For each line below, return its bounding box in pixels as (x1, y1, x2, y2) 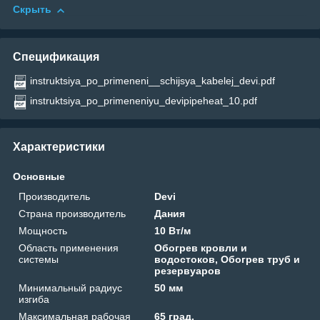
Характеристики (13, 140, 105, 153)
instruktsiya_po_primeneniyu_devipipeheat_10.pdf (30, 94, 257, 106)
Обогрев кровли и (154, 241, 248, 254)
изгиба (19, 293, 49, 305)
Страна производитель (19, 207, 126, 219)
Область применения (19, 241, 119, 254)
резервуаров (154, 264, 221, 276)
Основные (13, 170, 65, 182)
